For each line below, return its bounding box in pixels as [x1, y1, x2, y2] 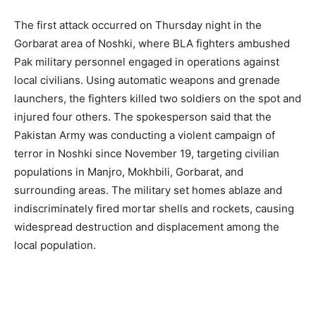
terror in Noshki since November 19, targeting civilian [14, 146, 279, 160]
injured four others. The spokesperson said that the [14, 109, 272, 123]
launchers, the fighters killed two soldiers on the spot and [14, 91, 301, 105]
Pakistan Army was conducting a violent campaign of [14, 128, 275, 142]
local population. [14, 238, 96, 252]
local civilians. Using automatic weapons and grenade [14, 73, 280, 87]
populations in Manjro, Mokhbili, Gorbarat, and [14, 164, 243, 178]
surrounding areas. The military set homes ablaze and [14, 183, 282, 197]
